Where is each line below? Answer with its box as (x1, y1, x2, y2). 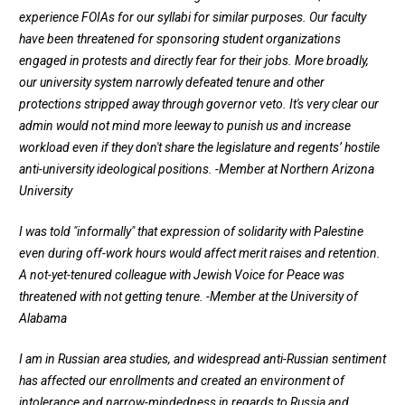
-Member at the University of (206, 289, 358, 305)
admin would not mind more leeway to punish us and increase (19, 118, 351, 134)
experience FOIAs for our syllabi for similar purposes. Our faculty (19, 10, 366, 25)
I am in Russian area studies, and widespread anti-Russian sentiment (19, 352, 386, 367)
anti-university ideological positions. (19, 162, 215, 177)
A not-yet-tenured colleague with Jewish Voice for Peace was (19, 268, 344, 283)
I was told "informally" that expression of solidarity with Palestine (19, 224, 363, 240)
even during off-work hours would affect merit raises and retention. (19, 246, 381, 261)
